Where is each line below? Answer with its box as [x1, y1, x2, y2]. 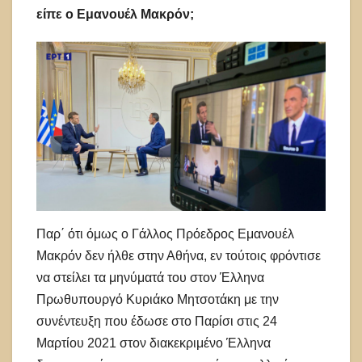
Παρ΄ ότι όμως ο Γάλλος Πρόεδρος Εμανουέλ [36, 227, 294, 242]
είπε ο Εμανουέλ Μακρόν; [36, 7, 200, 22]
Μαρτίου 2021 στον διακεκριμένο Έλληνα [36, 336, 271, 351]
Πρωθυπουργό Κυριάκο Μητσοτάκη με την [36, 293, 279, 307]
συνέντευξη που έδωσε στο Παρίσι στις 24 [36, 314, 277, 329]
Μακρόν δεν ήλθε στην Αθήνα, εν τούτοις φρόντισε [36, 249, 321, 263]
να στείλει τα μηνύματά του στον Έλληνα [36, 271, 264, 285]
